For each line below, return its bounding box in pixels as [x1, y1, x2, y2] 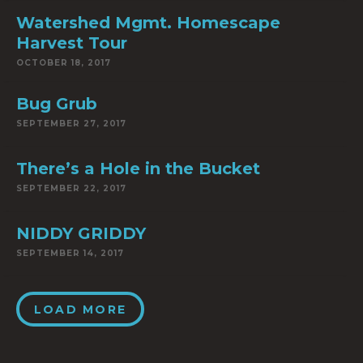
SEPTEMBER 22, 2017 [16, 183, 126, 194]
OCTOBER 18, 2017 [16, 58, 111, 68]
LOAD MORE [34, 302, 127, 317]
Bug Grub [16, 94, 97, 113]
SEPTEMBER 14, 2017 [16, 248, 124, 258]
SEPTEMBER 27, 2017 [16, 118, 126, 129]
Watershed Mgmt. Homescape [16, 13, 280, 32]
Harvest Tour [16, 33, 127, 53]
